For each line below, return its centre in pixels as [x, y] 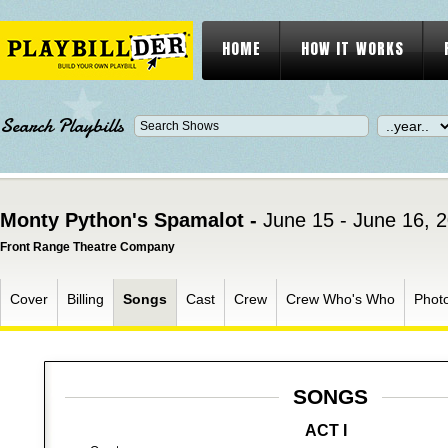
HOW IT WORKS [352, 48]
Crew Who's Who [340, 299]
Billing [85, 299]
